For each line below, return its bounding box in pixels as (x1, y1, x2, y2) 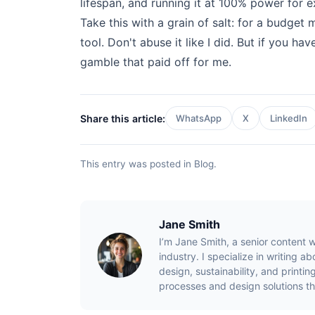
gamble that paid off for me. (80, 55, 231, 69)
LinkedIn (270, 112, 307, 124)
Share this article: (80, 112, 165, 124)
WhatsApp (176, 112, 221, 124)
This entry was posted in (80, 158, 194, 169)
